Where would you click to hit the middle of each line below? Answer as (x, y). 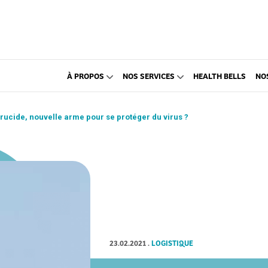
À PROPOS (86, 75)
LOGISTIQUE (172, 243)
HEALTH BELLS (220, 75)
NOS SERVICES (149, 75)
